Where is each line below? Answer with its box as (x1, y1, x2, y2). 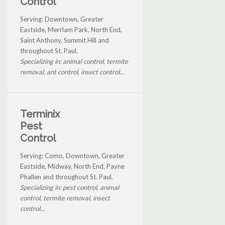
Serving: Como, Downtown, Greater (20, 151, 125, 160)
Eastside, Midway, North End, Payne (20, 162, 125, 170)
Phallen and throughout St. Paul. (20, 172, 113, 181)
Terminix (20, 107, 60, 120)
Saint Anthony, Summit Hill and (20, 36, 109, 44)
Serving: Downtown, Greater (20, 15, 103, 23)
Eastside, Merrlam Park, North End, (20, 25, 122, 34)
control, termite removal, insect (20, 193, 110, 202)
